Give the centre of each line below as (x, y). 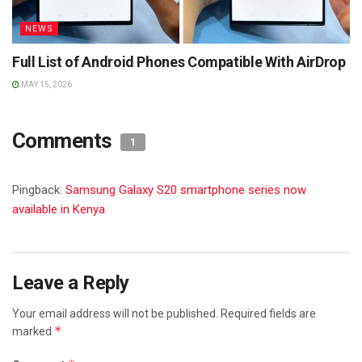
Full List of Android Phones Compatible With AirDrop (179, 61)
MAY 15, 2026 (46, 84)
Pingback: (39, 189)
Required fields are (268, 313)
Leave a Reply (71, 282)
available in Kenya (59, 209)
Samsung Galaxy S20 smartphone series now (186, 189)
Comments (65, 140)
